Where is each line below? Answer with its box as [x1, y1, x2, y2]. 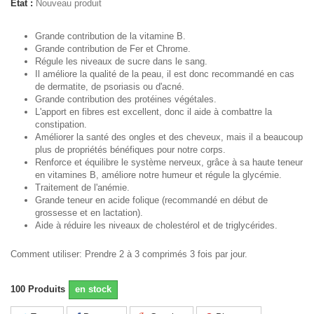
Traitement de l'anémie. [35, 182, 130, 193]
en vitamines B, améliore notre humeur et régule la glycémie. [35, 170, 282, 180]
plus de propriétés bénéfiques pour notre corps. [35, 144, 226, 155]
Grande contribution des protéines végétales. [35, 94, 217, 104]
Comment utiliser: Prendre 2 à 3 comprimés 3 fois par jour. [11, 249, 247, 259]
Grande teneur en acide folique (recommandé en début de [35, 195, 268, 205]
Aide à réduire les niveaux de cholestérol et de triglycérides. [35, 220, 278, 231]
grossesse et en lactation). [35, 207, 143, 218]
